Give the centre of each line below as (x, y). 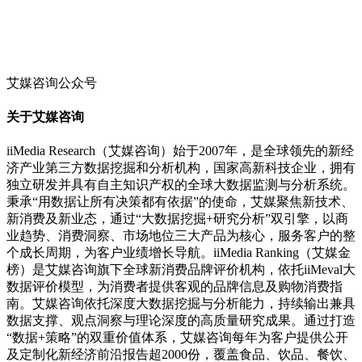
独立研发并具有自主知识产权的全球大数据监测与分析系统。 (181, 185)
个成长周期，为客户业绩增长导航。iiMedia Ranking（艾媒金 (179, 253)
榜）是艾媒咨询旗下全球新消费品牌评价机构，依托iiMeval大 (181, 270)
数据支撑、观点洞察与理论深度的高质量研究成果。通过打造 (181, 321)
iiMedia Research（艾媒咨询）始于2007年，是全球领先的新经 (180, 151)
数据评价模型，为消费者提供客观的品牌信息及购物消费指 (175, 287)
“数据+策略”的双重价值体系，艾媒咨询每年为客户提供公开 (177, 338)
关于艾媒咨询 (45, 117)
